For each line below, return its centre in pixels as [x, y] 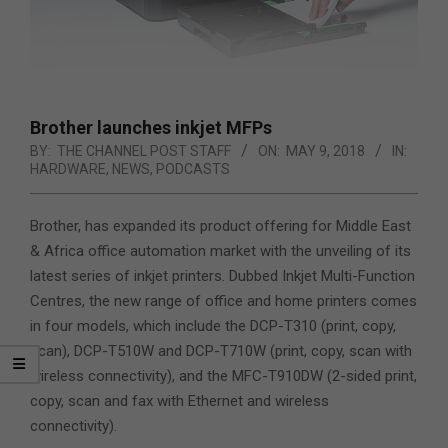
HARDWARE [68, 169]
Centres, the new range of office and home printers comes [223, 301]
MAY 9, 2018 [325, 151]
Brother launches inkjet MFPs [151, 128]
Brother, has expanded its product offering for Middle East [220, 226]
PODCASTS [193, 169]
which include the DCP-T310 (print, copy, [262, 326]
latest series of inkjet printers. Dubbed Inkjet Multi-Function [222, 276]
